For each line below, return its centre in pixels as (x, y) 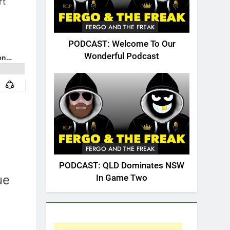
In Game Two (122, 178)
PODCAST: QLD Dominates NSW (122, 165)
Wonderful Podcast (122, 56)
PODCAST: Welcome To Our (122, 44)
